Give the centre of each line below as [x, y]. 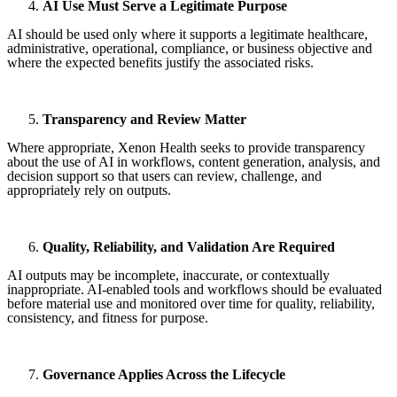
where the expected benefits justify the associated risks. [160, 62]
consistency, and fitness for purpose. [108, 317]
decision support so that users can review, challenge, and [164, 175]
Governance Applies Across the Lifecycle [164, 374]
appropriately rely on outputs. [89, 190]
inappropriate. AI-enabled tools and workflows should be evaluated [195, 289]
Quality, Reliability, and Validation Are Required [189, 246]
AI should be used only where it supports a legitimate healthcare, [187, 34]
